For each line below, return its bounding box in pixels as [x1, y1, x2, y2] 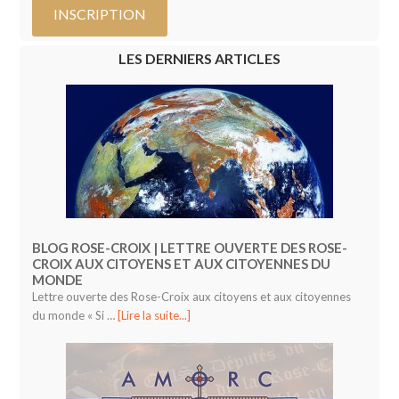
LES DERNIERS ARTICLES [118, 50, 281, 68]
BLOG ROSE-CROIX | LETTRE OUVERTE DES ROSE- [32, 240, 348, 256]
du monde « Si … [32, 308, 118, 323]
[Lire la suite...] [118, 308, 191, 323]
